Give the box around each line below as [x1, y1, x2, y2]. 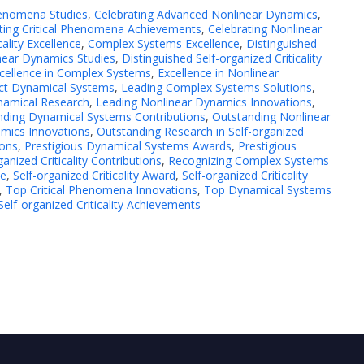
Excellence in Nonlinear [158, 65, 279, 81]
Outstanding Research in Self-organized [97, 123, 304, 140]
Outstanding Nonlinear [212, 109, 331, 125]
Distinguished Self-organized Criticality [122, 50, 322, 67]
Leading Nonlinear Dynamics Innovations [96, 94, 312, 110]
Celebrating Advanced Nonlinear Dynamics [94, 6, 318, 23]
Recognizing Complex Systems [168, 153, 329, 169]
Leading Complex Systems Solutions [121, 80, 312, 96]
